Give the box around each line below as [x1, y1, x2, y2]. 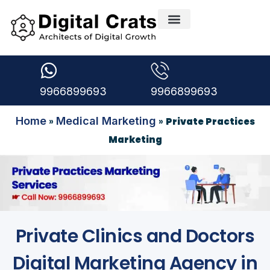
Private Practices [165, 115, 255, 128]
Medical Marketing [55, 114, 156, 127]
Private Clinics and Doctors [15, 223, 255, 249]
